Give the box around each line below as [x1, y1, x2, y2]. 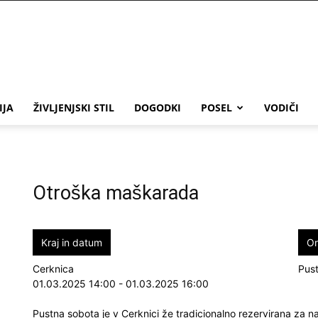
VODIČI [264, 101, 299, 114]
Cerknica [33, 263, 74, 275]
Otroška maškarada [33, 182, 199, 204]
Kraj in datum [41, 236, 102, 248]
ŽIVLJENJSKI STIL [33, 101, 114, 114]
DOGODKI [134, 101, 181, 114]
